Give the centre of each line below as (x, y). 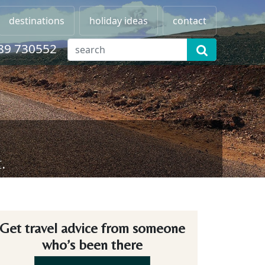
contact (190, 21)
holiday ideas (119, 21)
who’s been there (92, 245)
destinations (37, 21)
